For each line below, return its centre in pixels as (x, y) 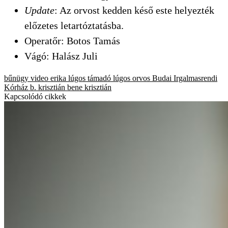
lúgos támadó (90, 78)
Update (39, 10)
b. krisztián (48, 87)
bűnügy (16, 78)
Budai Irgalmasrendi (185, 78)
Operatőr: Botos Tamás (72, 40)
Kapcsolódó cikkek (35, 96)
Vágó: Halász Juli (61, 56)
